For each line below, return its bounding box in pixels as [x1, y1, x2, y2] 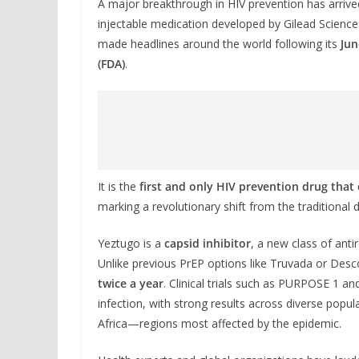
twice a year [98, 275, 163, 291]
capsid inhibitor [164, 235, 251, 251]
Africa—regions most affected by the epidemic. [98, 315, 341, 331]
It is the [98, 178, 139, 194]
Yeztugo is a [98, 235, 164, 251]
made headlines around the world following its [98, 35, 341, 51]
